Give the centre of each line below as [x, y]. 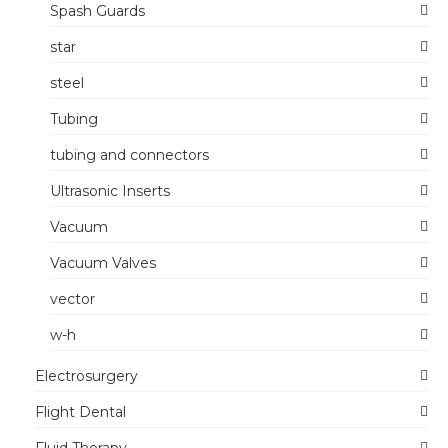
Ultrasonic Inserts [110, 191]
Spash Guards [97, 11]
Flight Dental [80, 412]
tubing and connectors [129, 155]
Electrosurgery [86, 376]
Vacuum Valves [103, 263]
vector [72, 299]
